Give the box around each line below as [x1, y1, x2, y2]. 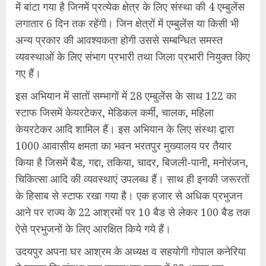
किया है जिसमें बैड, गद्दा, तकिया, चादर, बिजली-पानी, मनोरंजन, [15, 155, 248, 169]
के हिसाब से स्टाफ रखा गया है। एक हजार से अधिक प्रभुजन [15, 188, 242, 202]
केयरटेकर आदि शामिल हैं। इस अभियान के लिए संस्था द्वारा [15, 122, 234, 136]
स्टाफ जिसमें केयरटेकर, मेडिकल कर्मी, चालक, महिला [15, 105, 214, 119]
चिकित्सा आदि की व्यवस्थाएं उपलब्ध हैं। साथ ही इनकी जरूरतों [15, 172, 249, 186]
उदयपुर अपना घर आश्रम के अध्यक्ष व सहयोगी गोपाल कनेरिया [15, 244, 246, 258]
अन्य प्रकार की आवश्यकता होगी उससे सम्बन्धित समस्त [15, 33, 223, 47]
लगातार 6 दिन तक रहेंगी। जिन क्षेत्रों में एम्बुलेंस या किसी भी [15, 16, 239, 30]
